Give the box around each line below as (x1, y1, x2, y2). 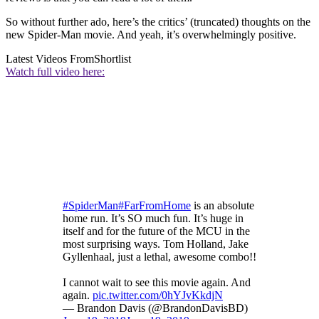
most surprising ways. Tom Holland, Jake (63, 238, 249, 251)
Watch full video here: (6, 66, 105, 78)
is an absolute (191, 199, 254, 212)
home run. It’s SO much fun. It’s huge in (63, 212, 244, 225)
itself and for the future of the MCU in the (63, 225, 250, 238)
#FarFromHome (118, 199, 191, 212)
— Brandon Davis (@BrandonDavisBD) (63, 302, 248, 315)
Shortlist (94, 53, 131, 66)
